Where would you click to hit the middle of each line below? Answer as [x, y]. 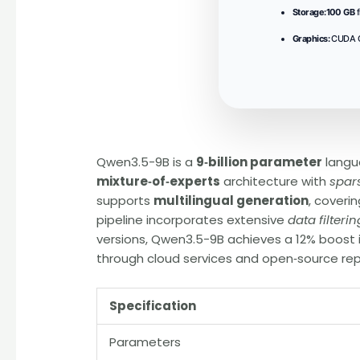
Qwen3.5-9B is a [147, 162]
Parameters [145, 342]
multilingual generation [231, 201]
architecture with [275, 182]
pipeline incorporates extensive [192, 220]
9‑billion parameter [260, 162]
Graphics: [311, 39]
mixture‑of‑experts [159, 182]
